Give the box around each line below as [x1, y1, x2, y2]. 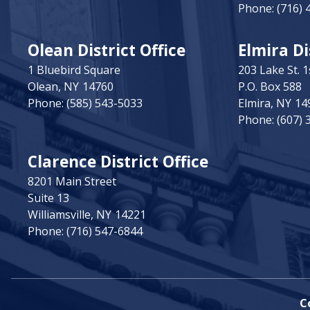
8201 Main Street [28, 173, 116, 189]
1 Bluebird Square [28, 62, 120, 77]
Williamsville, [28, 206, 96, 222]
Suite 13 [28, 190, 69, 206]
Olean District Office [28, 39, 185, 61]
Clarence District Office [28, 150, 208, 172]
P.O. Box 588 [238, 78, 302, 94]
